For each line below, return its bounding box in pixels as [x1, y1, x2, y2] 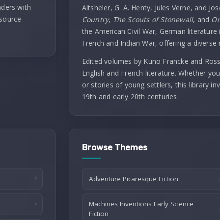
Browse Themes [82, 142, 147, 152]
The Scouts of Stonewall [112, 15, 193, 24]
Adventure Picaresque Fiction [88, 174, 178, 183]
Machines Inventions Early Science [88, 199, 193, 208]
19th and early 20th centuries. [82, 92, 179, 101]
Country [82, 15, 109, 24]
